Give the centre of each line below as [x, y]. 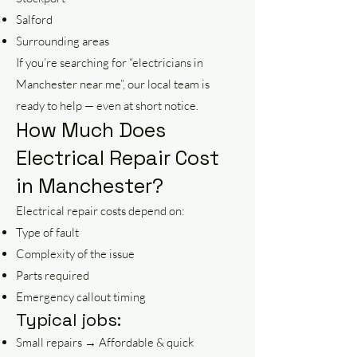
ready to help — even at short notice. [107, 106]
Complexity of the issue [75, 254]
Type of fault [47, 232]
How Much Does [91, 130]
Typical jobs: [69, 320]
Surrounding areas [63, 41]
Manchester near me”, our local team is [113, 84]
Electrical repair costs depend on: [100, 211]
